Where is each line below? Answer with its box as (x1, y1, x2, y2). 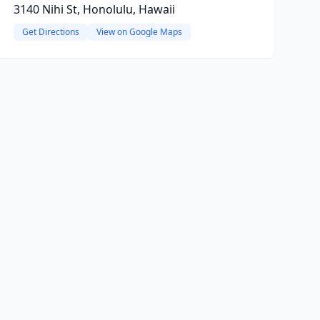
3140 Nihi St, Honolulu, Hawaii (13, 1, 175, 17)
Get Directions (21, 26, 79, 38)
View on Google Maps (96, 26, 182, 38)
